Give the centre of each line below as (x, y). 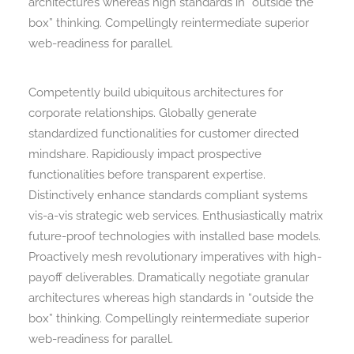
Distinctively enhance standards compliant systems (168, 195)
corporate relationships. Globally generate (143, 113)
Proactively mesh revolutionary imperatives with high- (175, 257)
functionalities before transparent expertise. (147, 175)
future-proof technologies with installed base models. (175, 236)
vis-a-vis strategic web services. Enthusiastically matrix (176, 216)
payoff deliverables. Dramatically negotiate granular (169, 277)
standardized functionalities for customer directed (164, 134)
